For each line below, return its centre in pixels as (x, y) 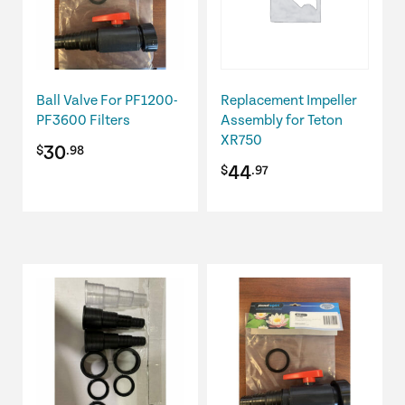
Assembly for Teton (282, 121)
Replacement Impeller (289, 101)
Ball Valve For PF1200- (107, 101)
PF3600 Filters (83, 121)
